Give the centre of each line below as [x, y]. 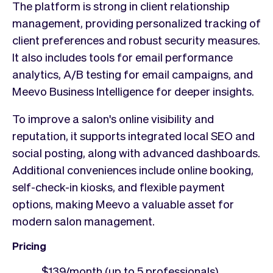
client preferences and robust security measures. [136, 39]
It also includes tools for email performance [122, 56]
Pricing [29, 245]
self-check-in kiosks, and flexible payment [119, 186]
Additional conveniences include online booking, [133, 169]
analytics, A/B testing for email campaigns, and [133, 73]
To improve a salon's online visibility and [113, 118]
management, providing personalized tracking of [136, 22]
